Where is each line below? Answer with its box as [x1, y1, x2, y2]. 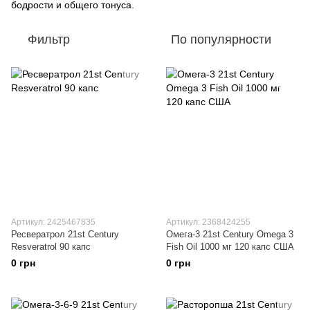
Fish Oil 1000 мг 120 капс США [166, 241, 294, 253]
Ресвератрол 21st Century [11, 229, 119, 240]
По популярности [171, 33, 271, 47]
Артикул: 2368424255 [166, 217, 250, 228]
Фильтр [28, 33, 70, 47]
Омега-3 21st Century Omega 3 [166, 229, 293, 240]
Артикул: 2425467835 [11, 217, 95, 228]
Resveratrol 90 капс [11, 241, 91, 253]
